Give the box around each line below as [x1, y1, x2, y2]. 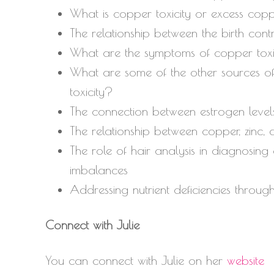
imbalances [70, 162, 128, 177]
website [227, 253, 264, 267]
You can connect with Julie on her [45, 253, 227, 267]
